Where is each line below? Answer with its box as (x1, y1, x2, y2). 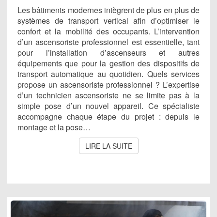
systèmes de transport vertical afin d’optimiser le (17, 15, 200, 26)
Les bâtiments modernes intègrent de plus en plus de (17, 4, 200, 15)
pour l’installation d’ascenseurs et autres (17, 46, 200, 58)
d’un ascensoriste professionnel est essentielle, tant (17, 36, 200, 47)
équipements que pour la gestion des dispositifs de (17, 57, 200, 69)
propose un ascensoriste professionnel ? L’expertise (17, 78, 200, 90)
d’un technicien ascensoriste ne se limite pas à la (17, 89, 200, 101)
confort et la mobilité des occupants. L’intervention (17, 25, 200, 37)
